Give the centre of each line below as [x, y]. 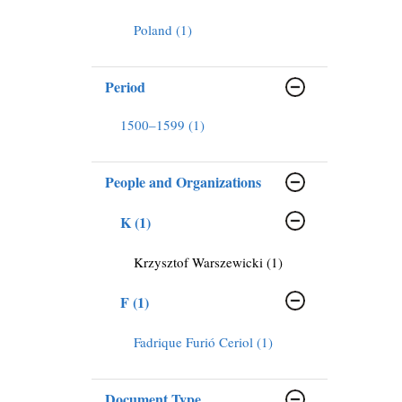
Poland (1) [163, 29]
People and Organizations [183, 181]
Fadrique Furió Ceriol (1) [203, 341]
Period [125, 86]
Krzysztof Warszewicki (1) [208, 262]
